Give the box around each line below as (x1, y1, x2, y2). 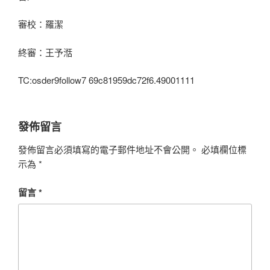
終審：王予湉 (18, 45, 72, 58)
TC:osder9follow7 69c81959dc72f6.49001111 (18, 74, 195, 87)
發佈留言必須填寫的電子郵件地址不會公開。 (18, 143, 199, 156)
